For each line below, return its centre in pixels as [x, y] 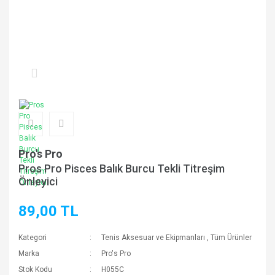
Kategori [33, 238]
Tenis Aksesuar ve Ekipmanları [153, 238]
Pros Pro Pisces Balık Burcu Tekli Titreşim [122, 168]
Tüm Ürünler [231, 238]
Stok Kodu [35, 269]
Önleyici [38, 181]
